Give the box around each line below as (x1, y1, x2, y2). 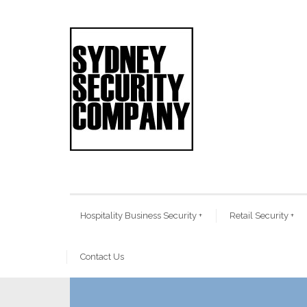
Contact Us (80, 251, 124, 262)
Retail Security (230, 210, 288, 221)
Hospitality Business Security (80, 210, 197, 221)
